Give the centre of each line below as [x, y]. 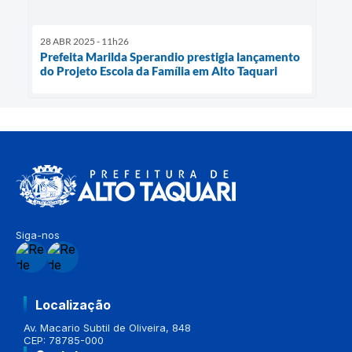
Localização [73, 304]
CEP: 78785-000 [64, 340]
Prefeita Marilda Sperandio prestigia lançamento [170, 56]
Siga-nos [38, 235]
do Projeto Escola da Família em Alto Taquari [159, 70]
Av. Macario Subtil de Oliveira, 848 [107, 327]
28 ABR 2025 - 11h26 [84, 41]
